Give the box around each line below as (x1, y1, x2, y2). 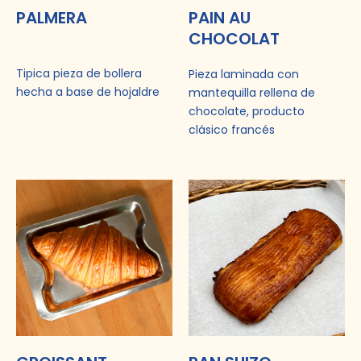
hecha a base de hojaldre (16, 83, 160, 100)
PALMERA (16, 6, 87, 29)
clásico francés (189, 121, 275, 138)
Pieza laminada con (189, 65, 299, 82)
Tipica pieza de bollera (16, 64, 142, 81)
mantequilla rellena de (189, 84, 315, 101)
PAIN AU (189, 6, 251, 29)
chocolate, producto (189, 102, 305, 119)
